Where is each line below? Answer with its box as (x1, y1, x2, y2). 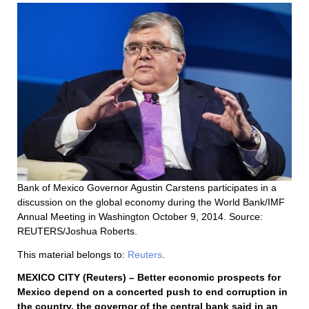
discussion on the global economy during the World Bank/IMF (17, 196, 285, 208)
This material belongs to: (17, 248, 128, 260)
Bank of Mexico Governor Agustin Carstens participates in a (17, 181, 277, 193)
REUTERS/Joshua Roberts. (17, 225, 137, 237)
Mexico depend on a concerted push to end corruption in (17, 286, 288, 297)
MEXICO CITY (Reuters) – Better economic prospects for (17, 271, 281, 283)
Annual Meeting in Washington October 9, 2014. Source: (17, 210, 263, 222)
